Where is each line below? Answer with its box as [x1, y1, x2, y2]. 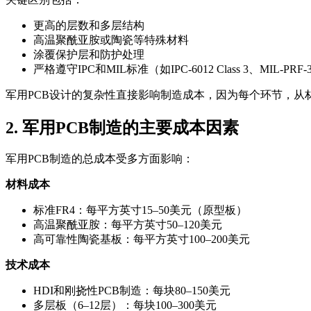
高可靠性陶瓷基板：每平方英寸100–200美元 [33, 233, 250, 246]
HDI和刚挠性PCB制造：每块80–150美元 [33, 285, 230, 297]
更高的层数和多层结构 [33, 19, 144, 31]
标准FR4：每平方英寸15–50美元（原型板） [33, 204, 247, 217]
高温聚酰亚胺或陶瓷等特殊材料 [33, 33, 189, 46]
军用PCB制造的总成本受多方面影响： [6, 153, 194, 165]
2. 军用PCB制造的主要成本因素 [6, 118, 239, 137]
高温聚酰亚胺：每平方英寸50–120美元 [33, 219, 222, 231]
